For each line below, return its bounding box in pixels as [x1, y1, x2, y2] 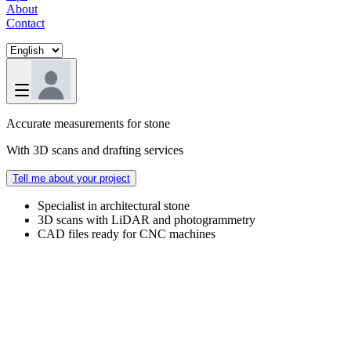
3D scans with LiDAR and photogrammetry [38, 212, 255, 226]
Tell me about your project [13, 172, 130, 184]
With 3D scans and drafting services [6, 143, 183, 157]
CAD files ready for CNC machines [38, 226, 215, 241]
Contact [6, 16, 45, 30]
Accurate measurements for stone [6, 116, 170, 130]
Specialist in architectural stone [38, 198, 190, 212]
